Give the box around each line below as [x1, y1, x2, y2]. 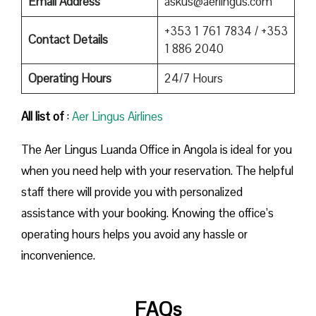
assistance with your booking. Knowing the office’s [21, 205, 274, 221]
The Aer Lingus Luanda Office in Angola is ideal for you [21, 141, 292, 157]
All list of [21, 108, 64, 124]
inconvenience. [21, 247, 98, 263]
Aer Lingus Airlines [72, 108, 163, 124]
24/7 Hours [164, 70, 223, 86]
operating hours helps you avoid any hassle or [21, 226, 248, 242]
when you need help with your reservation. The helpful [21, 162, 293, 178]
